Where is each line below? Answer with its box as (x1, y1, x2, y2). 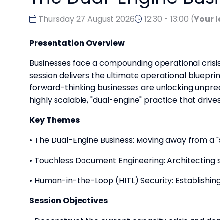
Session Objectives (29, 195, 108, 207)
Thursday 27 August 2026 (36, 13, 135, 25)
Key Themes (29, 114, 80, 126)
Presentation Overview (29, 37, 125, 49)
